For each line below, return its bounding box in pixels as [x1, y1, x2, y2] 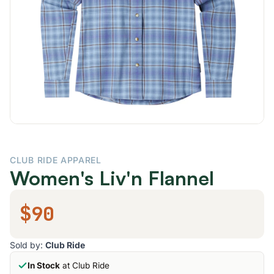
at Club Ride [60, 261, 109, 270]
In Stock [28, 261, 60, 270]
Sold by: [10, 240, 45, 250]
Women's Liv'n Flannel [10, 166, 214, 190]
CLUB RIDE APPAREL [10, 155, 102, 165]
